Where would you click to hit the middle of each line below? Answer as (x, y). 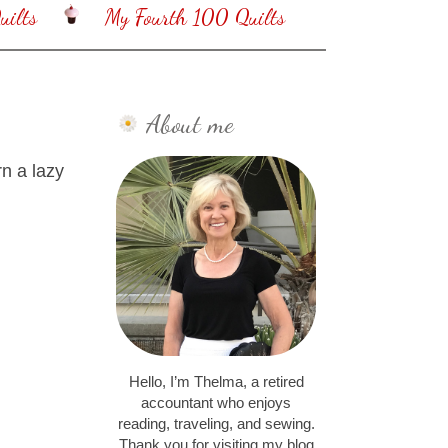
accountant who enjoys (216, 403)
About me (190, 123)
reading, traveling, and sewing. (216, 424)
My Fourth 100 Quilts (194, 17)
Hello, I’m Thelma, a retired (216, 382)
